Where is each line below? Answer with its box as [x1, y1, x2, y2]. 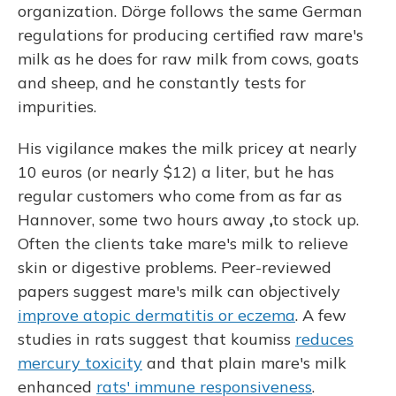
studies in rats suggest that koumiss [18, 329, 295, 349]
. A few [295, 305, 346, 325]
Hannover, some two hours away [18, 209, 270, 230]
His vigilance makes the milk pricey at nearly [18, 138, 357, 158]
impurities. [18, 96, 96, 117]
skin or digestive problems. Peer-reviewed [18, 257, 331, 278]
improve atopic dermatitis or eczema [18, 305, 295, 325]
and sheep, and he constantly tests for [18, 72, 306, 93]
